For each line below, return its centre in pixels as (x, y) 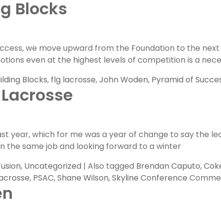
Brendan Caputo (168, 166)
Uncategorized (53, 166)
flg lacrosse (73, 80)
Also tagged (112, 166)
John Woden (124, 80)
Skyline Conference (150, 178)
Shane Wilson (83, 178)
